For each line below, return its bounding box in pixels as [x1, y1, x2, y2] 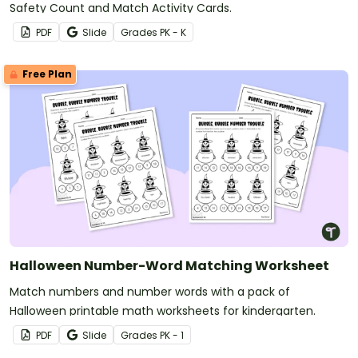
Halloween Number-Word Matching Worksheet [10, 257, 329, 276]
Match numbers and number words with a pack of [10, 284, 290, 300]
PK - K [160, 25, 186, 39]
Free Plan [20, 66, 72, 81]
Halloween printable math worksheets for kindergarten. [10, 303, 316, 320]
